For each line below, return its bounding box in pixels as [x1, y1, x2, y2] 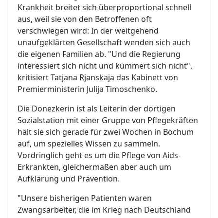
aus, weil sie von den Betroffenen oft [18, 13, 152, 24]
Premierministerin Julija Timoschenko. [18, 83, 157, 94]
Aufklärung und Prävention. [18, 173, 120, 184]
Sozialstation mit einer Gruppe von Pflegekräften [18, 114, 198, 126]
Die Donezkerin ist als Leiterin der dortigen [18, 103, 176, 114]
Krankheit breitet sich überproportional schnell [18, 1, 191, 13]
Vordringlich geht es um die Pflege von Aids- [18, 149, 181, 161]
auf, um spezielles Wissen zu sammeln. [18, 138, 160, 149]
